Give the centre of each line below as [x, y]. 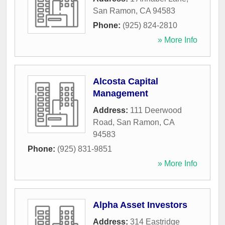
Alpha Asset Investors [140, 205]
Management [121, 94]
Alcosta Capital [126, 82]
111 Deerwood [156, 110]
